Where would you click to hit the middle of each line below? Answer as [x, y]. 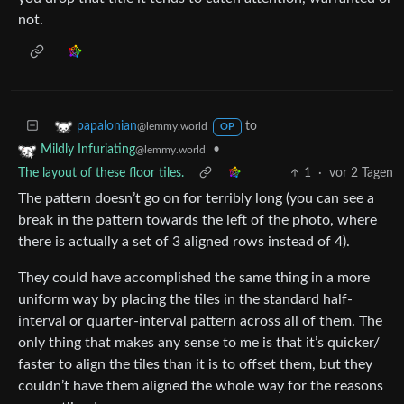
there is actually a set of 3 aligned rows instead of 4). [184, 241]
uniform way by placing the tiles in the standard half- [185, 299]
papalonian [107, 126]
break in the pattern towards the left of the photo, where [197, 220]
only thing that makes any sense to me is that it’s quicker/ [199, 342]
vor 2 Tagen [361, 173]
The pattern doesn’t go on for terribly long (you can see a [196, 198]
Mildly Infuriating [88, 149]
